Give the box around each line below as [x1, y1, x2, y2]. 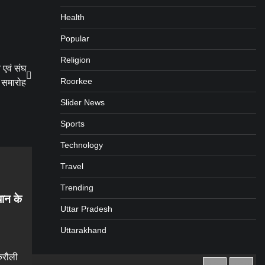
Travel [60, 161, 83, 172]
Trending [60, 183, 93, 193]
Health [60, 12, 85, 22]
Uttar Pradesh [60, 204, 112, 214]
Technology [60, 140, 103, 150]
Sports [60, 119, 85, 129]
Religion [60, 55, 91, 65]
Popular [60, 34, 89, 44]
